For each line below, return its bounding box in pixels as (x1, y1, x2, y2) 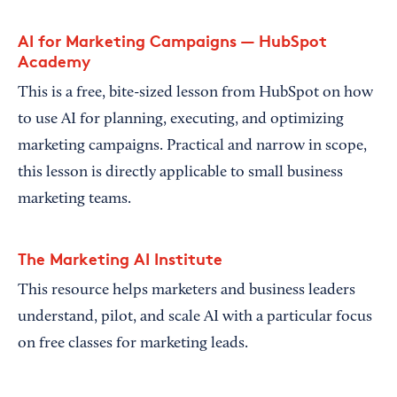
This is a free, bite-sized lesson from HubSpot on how (18, 84, 373, 101)
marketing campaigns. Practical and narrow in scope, (18, 137, 367, 154)
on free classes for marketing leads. (18, 335, 252, 352)
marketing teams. (18, 191, 131, 207)
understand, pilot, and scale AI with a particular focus (18, 308, 372, 325)
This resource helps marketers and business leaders (18, 282, 355, 299)
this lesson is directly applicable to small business (18, 164, 343, 181)
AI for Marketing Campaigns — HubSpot (18, 29, 327, 51)
